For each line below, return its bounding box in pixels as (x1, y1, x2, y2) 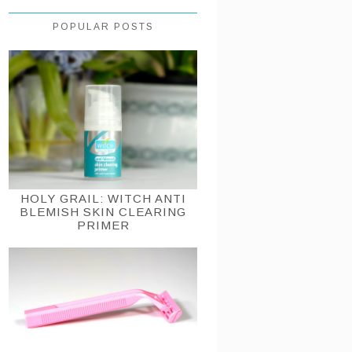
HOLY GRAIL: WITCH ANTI (20, 192, 186, 206)
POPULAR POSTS (52, 20, 154, 32)
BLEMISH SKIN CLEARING (20, 205, 186, 219)
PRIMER (76, 218, 130, 233)
